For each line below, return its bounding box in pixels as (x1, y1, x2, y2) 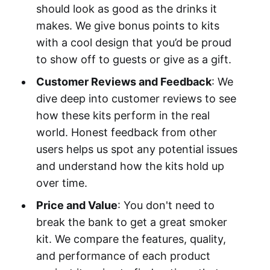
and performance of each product (36, 250, 210, 263)
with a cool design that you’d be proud (36, 36, 231, 49)
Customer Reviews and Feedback (36, 75, 212, 89)
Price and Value (36, 199, 118, 212)
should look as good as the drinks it (36, 2, 217, 16)
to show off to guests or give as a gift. (36, 53, 231, 66)
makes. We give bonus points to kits (36, 19, 219, 33)
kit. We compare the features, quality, (36, 233, 226, 246)
